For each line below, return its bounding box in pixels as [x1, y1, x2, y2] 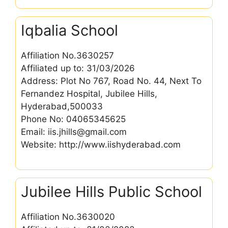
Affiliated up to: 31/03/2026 [21, 63, 135, 73]
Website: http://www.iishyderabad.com [21, 139, 181, 150]
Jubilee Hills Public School [21, 182, 202, 201]
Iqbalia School [21, 21, 118, 39]
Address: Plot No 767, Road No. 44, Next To [21, 76, 202, 86]
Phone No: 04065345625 [21, 114, 126, 124]
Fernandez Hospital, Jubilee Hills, [21, 89, 157, 99]
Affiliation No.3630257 [21, 50, 114, 61]
